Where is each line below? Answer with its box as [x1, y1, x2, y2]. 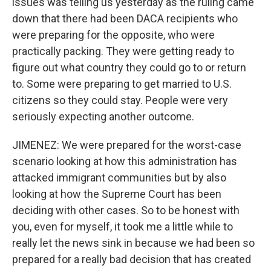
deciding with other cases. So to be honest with [12, 204, 240, 217]
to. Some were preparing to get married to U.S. [12, 77, 232, 90]
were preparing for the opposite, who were [12, 28, 215, 41]
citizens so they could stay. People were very [12, 94, 228, 106]
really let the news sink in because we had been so [12, 237, 255, 249]
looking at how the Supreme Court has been [12, 188, 221, 200]
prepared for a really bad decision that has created [12, 253, 251, 266]
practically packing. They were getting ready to [12, 45, 234, 57]
